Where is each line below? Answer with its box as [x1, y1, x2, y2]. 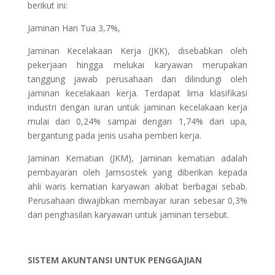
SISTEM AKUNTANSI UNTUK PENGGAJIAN [27, 254, 202, 266]
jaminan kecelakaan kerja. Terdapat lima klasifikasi [27, 87, 248, 99]
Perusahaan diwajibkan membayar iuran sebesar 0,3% [27, 195, 248, 207]
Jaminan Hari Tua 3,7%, [27, 22, 120, 34]
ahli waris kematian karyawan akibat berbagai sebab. [27, 180, 248, 193]
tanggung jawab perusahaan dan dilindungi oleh [27, 73, 248, 85]
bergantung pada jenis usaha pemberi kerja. [27, 130, 201, 142]
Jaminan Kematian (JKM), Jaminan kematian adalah [27, 152, 248, 165]
